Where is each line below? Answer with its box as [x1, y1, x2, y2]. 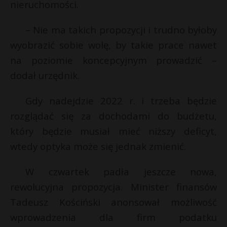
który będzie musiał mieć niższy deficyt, [10, 125, 217, 137]
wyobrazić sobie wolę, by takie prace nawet [10, 39, 217, 51]
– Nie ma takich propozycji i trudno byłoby [25, 23, 217, 36]
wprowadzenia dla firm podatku [10, 211, 217, 223]
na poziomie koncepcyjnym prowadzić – [10, 54, 217, 66]
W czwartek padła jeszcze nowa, [25, 165, 217, 178]
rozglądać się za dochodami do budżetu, [10, 109, 217, 122]
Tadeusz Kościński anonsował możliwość [10, 196, 217, 208]
